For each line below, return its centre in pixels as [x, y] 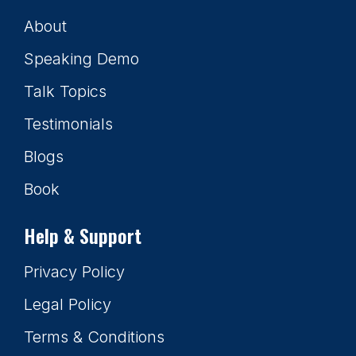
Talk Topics [65, 91]
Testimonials [68, 124]
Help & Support [83, 235]
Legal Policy [68, 304]
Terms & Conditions [94, 337]
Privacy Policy [74, 272]
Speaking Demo [81, 59]
